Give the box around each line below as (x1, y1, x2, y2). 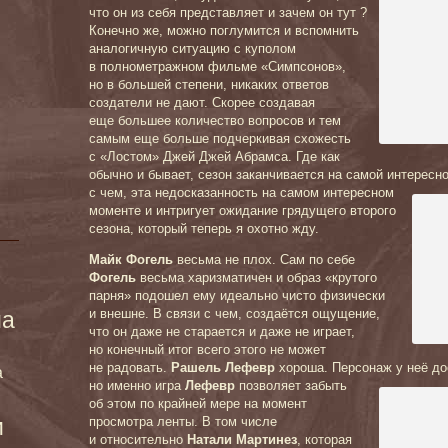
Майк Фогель (89, 252, 173, 267)
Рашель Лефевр (171, 360, 275, 375)
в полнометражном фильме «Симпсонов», (89, 59, 346, 74)
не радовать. (89, 360, 171, 375)
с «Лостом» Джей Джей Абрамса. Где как (89, 149, 340, 164)
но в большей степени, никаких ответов (89, 77, 329, 92)
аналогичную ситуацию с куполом (89, 41, 296, 56)
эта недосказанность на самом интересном (131, 185, 394, 200)
